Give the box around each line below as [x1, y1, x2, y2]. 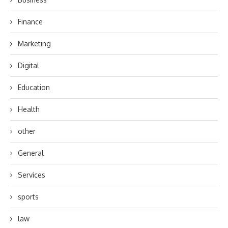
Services [18, 170, 45, 179]
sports [18, 192, 39, 201]
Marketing [18, 39, 51, 48]
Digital [18, 61, 39, 70]
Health [18, 105, 40, 113]
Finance [18, 17, 43, 26]
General [18, 149, 44, 157]
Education [18, 83, 50, 92]
